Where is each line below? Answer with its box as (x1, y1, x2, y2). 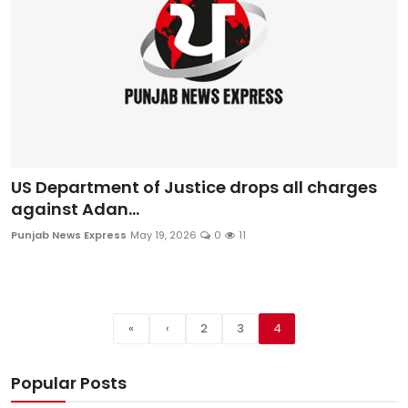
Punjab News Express (11, 227, 127, 242)
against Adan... (11, 197, 139, 220)
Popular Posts (11, 371, 127, 394)
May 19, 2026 (130, 227, 197, 242)
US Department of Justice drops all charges (11, 175, 377, 199)
